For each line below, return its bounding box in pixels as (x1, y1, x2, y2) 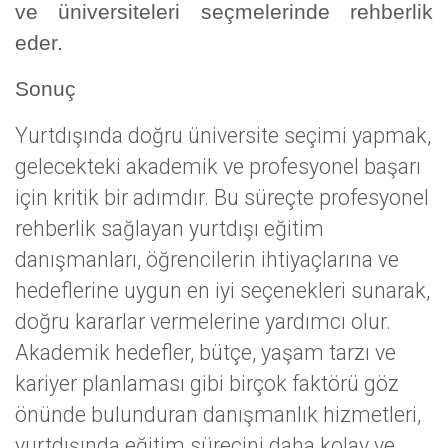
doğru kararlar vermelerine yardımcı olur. (15, 308, 391, 334)
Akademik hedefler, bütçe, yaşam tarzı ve (15, 339, 396, 365)
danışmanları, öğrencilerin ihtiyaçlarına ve (15, 246, 399, 272)
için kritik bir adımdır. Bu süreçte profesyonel (15, 184, 429, 210)
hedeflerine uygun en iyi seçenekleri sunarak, (15, 277, 430, 303)
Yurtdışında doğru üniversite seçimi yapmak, (15, 122, 431, 148)
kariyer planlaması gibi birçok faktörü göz (15, 370, 399, 396)
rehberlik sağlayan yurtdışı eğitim (15, 215, 324, 241)
